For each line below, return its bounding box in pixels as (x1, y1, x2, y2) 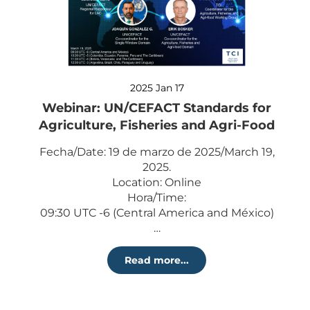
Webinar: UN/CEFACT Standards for (42, 100, 271, 116)
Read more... (125, 254, 189, 267)
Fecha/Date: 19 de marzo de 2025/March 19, (39, 145, 275, 159)
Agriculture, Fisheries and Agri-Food (39, 118, 275, 134)
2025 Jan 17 (129, 82, 184, 95)
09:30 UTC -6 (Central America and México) (39, 206, 274, 220)
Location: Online (112, 176, 201, 190)
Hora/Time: (127, 191, 186, 205)
